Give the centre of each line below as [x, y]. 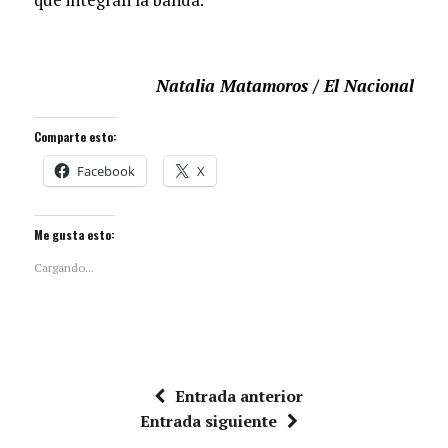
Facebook [105, 171]
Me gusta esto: [74, 235]
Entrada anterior [239, 396]
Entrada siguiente [208, 421]
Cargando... [63, 268]
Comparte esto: [75, 137]
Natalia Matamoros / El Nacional [285, 86]
